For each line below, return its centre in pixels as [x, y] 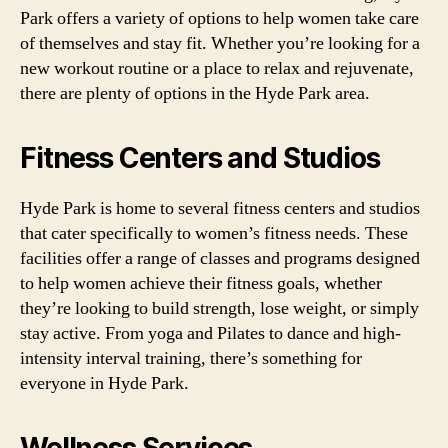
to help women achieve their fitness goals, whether [201, 283]
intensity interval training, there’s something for [191, 358]
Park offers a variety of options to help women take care [219, 18]
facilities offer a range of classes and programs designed [220, 258]
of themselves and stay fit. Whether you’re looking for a [220, 43]
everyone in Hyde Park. [104, 383]
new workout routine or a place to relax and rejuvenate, [217, 68]
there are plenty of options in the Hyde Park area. [195, 93]
